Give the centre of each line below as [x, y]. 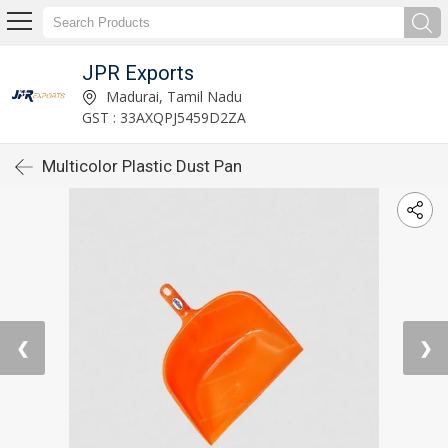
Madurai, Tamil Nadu [171, 96]
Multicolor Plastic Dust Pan [142, 166]
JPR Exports [137, 72]
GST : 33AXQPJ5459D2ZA [163, 117]
